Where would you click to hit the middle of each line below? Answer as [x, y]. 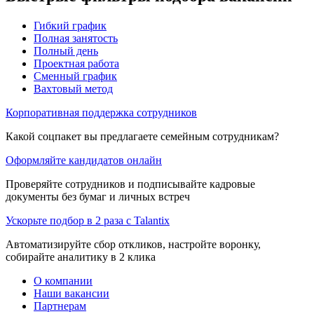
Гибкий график [70, 25]
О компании [63, 280]
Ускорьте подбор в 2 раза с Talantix [88, 220]
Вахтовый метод [73, 88]
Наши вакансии [71, 293]
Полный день [66, 50]
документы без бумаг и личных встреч [98, 196]
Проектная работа [76, 63]
